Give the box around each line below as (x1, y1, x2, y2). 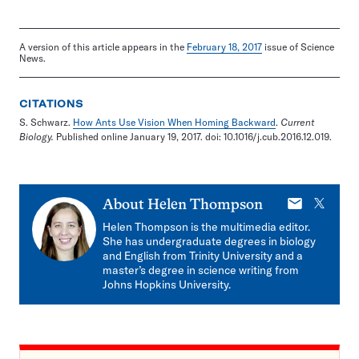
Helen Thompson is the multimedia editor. (103, 220, 310, 234)
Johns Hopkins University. (103, 277, 231, 292)
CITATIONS (19, 98, 84, 110)
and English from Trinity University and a (103, 248, 303, 263)
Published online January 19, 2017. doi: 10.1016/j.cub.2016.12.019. (56, 131, 332, 143)
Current (280, 116, 315, 128)
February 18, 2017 (187, 41, 262, 53)
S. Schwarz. (19, 116, 73, 128)
